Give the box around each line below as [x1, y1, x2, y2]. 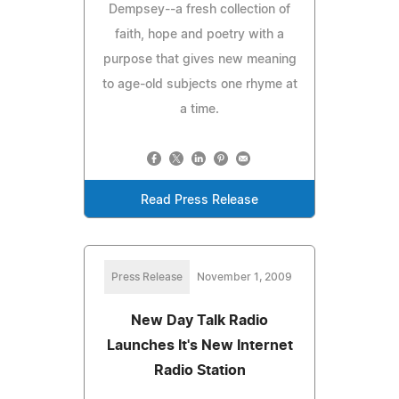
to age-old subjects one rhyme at [102, 77, 297, 91]
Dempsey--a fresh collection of [109, 3, 290, 16]
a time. [180, 102, 219, 116]
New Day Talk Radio [131, 313, 268, 328]
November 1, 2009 [196, 271, 292, 282]
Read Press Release [141, 193, 258, 207]
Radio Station [153, 362, 246, 378]
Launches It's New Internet [106, 338, 293, 353]
